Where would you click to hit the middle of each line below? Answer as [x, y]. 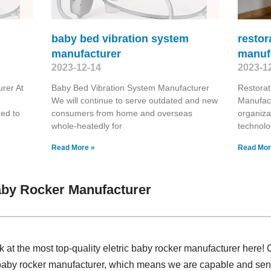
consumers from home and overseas [122, 113]
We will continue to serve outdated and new [134, 100]
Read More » [73, 147]
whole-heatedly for [87, 126]
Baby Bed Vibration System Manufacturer [130, 87]
